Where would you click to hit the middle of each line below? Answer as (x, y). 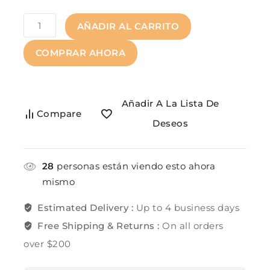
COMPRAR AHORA (80, 53)
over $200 (47, 244)
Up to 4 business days (188, 208)
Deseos (171, 124)
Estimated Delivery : (87, 208)
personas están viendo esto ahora (134, 166)
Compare (59, 113)
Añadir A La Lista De (170, 104)
